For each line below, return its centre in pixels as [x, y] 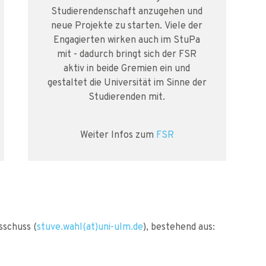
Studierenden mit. [127, 96]
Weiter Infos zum [118, 134]
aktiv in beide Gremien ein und [127, 68]
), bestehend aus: [179, 226]
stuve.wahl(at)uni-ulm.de [90, 226]
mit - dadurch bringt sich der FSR [127, 53]
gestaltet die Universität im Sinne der [127, 82]
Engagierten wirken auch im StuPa [127, 39]
